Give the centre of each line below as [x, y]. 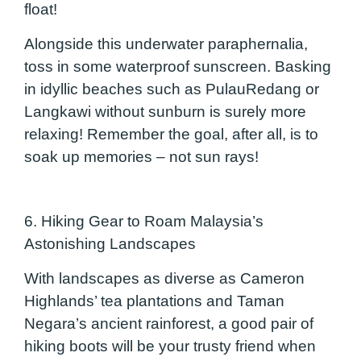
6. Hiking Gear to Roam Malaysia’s [144, 222]
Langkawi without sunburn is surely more [165, 111]
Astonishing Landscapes [110, 244]
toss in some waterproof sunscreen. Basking [178, 66]
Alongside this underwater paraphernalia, [166, 44]
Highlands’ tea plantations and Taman [154, 301]
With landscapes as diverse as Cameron [164, 278]
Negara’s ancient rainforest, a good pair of [169, 323]
